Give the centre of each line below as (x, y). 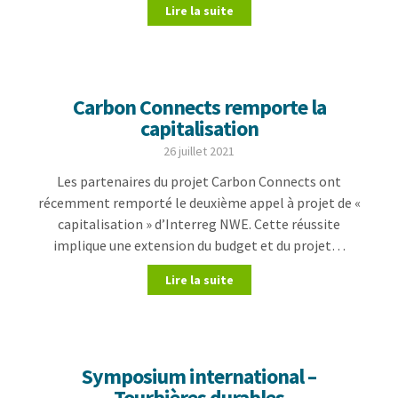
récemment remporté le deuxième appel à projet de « (199, 203)
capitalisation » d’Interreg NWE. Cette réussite (199, 224)
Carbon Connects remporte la (199, 107)
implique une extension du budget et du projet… (199, 245)
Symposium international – (199, 376)
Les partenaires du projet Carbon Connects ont (199, 181)
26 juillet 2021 (199, 151)
